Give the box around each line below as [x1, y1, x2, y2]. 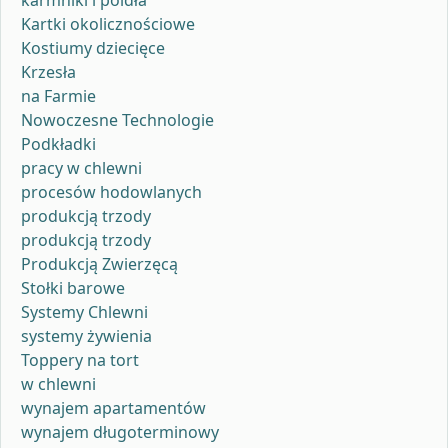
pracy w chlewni [21, 156, 142, 179]
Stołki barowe [21, 276, 125, 299]
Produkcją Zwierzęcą [21, 252, 178, 275]
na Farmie [21, 84, 96, 107]
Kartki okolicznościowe [21, 12, 195, 35]
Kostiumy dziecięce [21, 36, 165, 59]
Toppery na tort [21, 348, 139, 371]
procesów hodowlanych [21, 180, 202, 203]
